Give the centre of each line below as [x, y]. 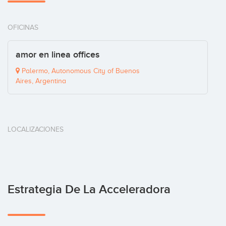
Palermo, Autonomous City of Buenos [80, 71]
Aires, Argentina [41, 81]
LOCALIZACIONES [36, 130]
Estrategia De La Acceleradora [89, 190]
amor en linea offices [58, 55]
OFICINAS [23, 28]
